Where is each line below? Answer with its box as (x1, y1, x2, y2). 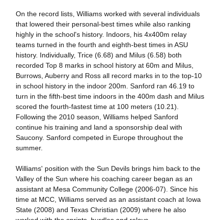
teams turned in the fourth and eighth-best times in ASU (15, 41, 188, 49)
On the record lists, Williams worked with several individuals (15, 10, 200, 18)
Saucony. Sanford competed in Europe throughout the (15, 134, 183, 142)
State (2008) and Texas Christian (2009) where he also (15, 206, 186, 214)
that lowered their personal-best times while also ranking (15, 20, 191, 28)
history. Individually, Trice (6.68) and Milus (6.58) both (15, 51, 182, 59)
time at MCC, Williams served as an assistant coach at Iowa (15, 195, 201, 204)
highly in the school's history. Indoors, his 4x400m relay (15, 30, 187, 39)
